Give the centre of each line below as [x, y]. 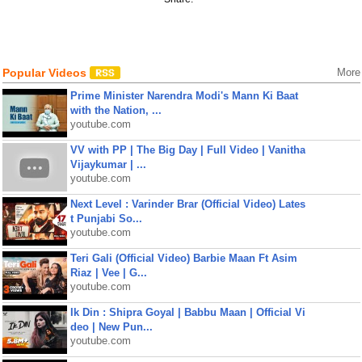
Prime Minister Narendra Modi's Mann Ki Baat [184, 96]
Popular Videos [46, 73]
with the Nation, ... [116, 110]
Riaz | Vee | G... [108, 273]
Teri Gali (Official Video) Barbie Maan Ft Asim [183, 258]
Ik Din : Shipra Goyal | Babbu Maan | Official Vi [187, 312]
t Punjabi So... [106, 219]
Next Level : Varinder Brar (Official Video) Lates [187, 204]
